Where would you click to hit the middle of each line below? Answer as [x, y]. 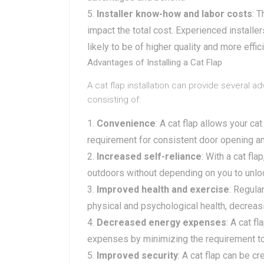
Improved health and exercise [163, 189]
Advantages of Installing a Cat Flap [155, 62]
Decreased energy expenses [161, 222]
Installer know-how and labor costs [174, 14]
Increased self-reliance [149, 156]
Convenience [126, 123]
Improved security [137, 255]
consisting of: [114, 100]
